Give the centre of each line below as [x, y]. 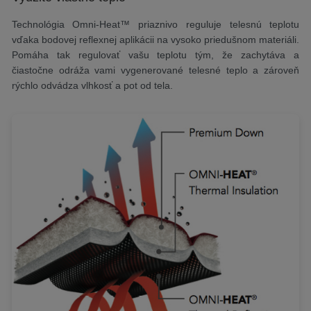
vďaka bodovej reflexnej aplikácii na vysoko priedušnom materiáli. [155, 39]
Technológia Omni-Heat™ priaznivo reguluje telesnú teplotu [155, 24]
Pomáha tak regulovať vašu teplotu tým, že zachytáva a [155, 54]
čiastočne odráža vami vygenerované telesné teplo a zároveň [155, 70]
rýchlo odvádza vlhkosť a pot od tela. [92, 85]
